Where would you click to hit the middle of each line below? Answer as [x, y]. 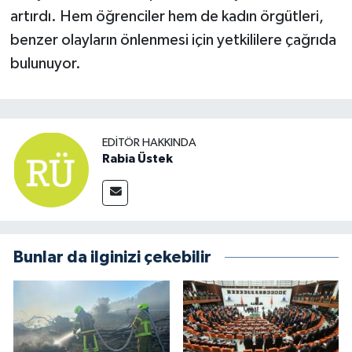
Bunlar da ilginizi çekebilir [112, 258]
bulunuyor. [45, 63]
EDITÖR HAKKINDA [149, 142]
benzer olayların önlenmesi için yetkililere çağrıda [173, 40]
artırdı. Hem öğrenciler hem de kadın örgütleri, [167, 16]
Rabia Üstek [137, 158]
